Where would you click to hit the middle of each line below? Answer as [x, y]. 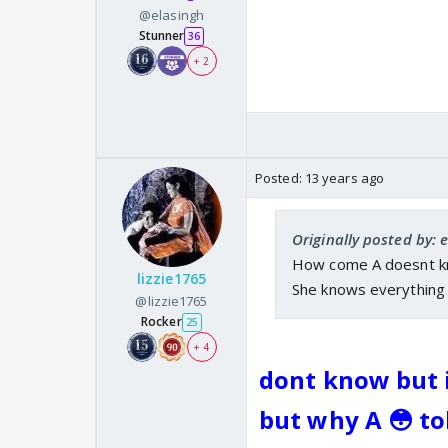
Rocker [161, 322]
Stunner [161, 36]
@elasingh [171, 15]
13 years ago [344, 178]
